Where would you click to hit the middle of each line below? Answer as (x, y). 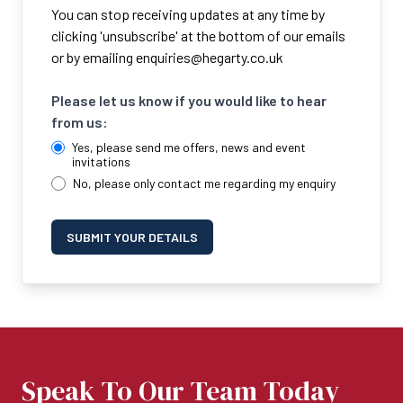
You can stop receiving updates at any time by (188, 14)
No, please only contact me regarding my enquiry (204, 184)
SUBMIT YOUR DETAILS (132, 237)
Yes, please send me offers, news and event (189, 148)
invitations (102, 162)
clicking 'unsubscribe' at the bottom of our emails (198, 36)
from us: (80, 122)
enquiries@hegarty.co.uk (210, 58)
